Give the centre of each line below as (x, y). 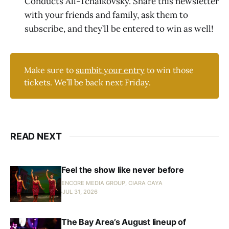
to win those (169, 70)
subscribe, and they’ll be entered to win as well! (119, 29)
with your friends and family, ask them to (106, 15)
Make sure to (50, 70)
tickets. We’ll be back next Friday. (88, 82)
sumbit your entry (110, 70)
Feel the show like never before (123, 170)
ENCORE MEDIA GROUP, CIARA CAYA (112, 183)
